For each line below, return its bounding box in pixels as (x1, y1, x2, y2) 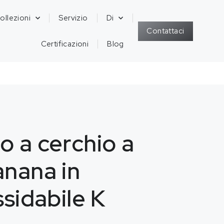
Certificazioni (40, 39, 89, 49)
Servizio (58, 13, 88, 23)
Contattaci (146, 25, 184, 36)
